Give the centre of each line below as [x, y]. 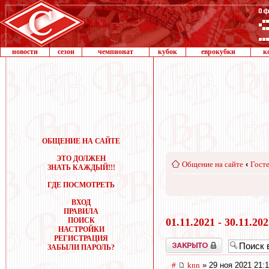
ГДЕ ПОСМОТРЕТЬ [81, 185]
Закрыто [178, 242]
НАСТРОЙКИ [81, 229]
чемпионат [116, 52]
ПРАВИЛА [81, 211]
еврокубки [218, 52]
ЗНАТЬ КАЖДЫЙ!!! [81, 168]
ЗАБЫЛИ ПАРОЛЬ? [81, 247]
